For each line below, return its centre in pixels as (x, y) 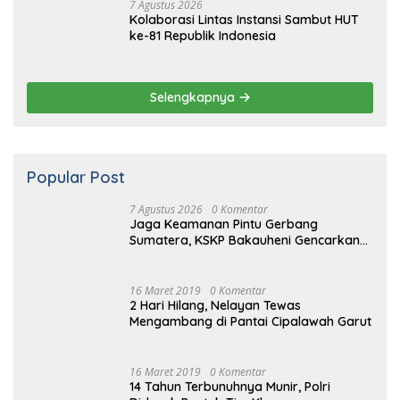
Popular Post (76, 26)
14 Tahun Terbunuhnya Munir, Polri (230, 296)
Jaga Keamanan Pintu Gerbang (224, 73)
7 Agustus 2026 (166, 58)
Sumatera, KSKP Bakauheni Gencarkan (245, 89)
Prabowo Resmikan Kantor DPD (224, 384)
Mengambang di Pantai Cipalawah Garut (250, 209)
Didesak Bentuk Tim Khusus (212, 312)
